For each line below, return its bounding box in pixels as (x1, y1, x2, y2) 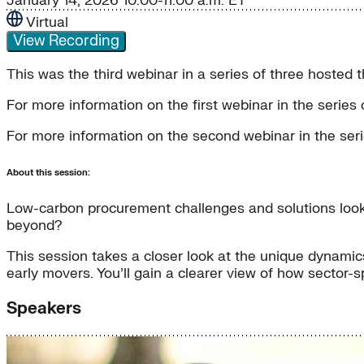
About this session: (6, 166, 90, 179)
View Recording (13, 32, 119, 51)
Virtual (26, 14, 68, 32)
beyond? (6, 217, 63, 235)
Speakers (6, 298, 81, 319)
